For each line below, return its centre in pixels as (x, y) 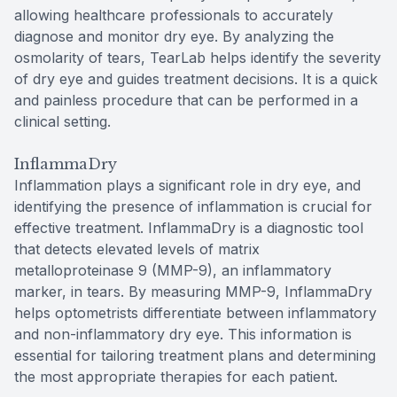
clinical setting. (62, 122)
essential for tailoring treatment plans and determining (195, 356)
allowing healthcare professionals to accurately (174, 16)
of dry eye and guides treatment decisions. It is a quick (196, 79)
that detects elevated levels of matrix (137, 249)
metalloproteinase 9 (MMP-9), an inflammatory (173, 271)
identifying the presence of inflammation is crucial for (193, 207)
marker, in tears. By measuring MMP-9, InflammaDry (193, 292)
